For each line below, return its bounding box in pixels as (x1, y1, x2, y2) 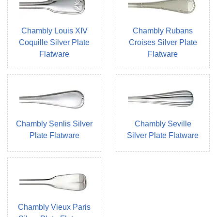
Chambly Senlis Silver (16, 120, 93, 128)
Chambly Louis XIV (21, 27, 88, 35)
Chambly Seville (134, 120, 191, 128)
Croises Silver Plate (128, 38, 197, 47)
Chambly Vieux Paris (18, 203, 91, 212)
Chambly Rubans (133, 27, 193, 35)
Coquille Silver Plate (19, 38, 90, 47)
